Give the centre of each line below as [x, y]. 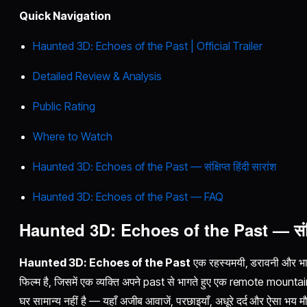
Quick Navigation [65, 15]
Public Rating [64, 106]
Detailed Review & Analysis [98, 76]
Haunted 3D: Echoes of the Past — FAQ [128, 196]
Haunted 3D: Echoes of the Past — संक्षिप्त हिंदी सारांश [155, 166]
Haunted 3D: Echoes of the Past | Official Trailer [148, 46]
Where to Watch [73, 136]
